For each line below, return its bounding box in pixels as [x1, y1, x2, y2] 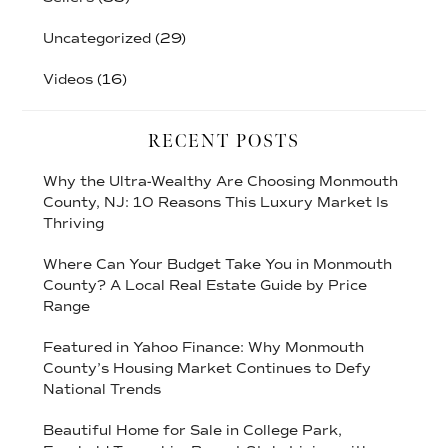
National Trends [42, 380, 161, 398]
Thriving [42, 214, 104, 232]
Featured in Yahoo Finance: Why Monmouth [42, 338, 364, 356]
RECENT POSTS [148, 130, 300, 152]
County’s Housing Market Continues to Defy [42, 359, 371, 377]
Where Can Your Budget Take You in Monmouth [42, 255, 392, 273]
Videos [42, 71, 93, 89]
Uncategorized [42, 30, 151, 48]
